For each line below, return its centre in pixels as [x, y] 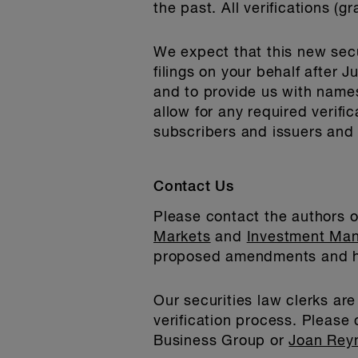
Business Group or [221, 341]
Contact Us [194, 187]
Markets [182, 237]
